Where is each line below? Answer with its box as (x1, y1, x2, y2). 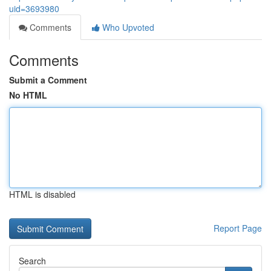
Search (19, 255, 46, 267)
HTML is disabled (9, 188, 76, 200)
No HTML (9, 89, 47, 101)
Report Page (214, 222, 262, 234)
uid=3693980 (9, 2, 59, 15)
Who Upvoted (100, 21, 154, 33)
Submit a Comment (9, 74, 87, 86)
